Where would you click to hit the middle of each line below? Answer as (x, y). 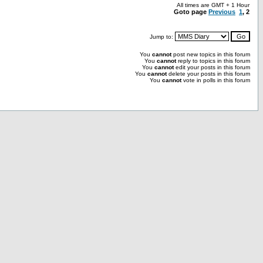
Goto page (191, 12)
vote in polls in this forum (216, 80)
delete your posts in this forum (208, 74)
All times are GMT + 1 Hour (213, 5)
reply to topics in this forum (213, 61)
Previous (222, 12)
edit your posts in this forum (212, 67)
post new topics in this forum (211, 54)
